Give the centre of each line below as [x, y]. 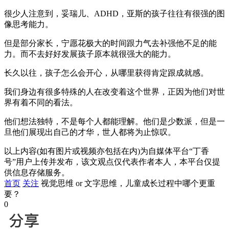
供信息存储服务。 [37, 172]
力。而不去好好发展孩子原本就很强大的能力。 [90, 54]
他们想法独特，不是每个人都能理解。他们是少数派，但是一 [114, 121]
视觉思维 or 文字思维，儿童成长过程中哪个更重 [128, 183]
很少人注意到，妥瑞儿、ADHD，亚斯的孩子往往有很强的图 [114, 13]
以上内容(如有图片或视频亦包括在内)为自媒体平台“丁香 [107, 151]
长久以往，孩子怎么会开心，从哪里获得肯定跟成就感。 [106, 73]
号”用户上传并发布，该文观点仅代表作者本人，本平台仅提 [112, 162]
